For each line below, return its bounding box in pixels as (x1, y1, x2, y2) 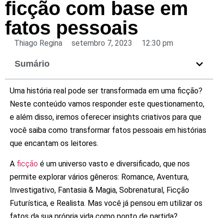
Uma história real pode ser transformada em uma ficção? (10, 86, 202, 96)
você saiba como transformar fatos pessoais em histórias (10, 126, 206, 135)
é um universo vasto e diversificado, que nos (38, 159, 190, 168)
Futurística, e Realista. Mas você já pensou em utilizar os (10, 198, 202, 208)
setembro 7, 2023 (72, 38, 132, 48)
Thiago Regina (14, 38, 62, 48)
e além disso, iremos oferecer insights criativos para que (10, 112, 201, 122)
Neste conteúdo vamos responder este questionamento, (10, 99, 204, 109)
